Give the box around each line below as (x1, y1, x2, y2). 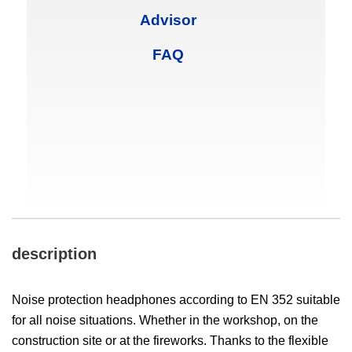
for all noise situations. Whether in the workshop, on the (12, 313, 318, 327)
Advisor (140, 11, 196, 28)
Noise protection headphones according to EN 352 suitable (12, 292, 340, 306)
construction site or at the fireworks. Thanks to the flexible (12, 333, 328, 347)
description (12, 244, 97, 262)
